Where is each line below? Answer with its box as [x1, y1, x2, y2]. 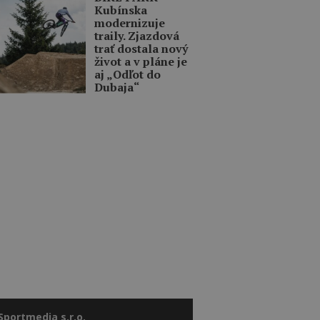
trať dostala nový [94, 40, 188, 56]
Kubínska [94, 1, 147, 18]
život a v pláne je [94, 53, 187, 69]
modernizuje [94, 14, 165, 31]
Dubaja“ [94, 79, 139, 95]
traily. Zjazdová [94, 27, 179, 44]
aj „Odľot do [94, 66, 161, 82]
